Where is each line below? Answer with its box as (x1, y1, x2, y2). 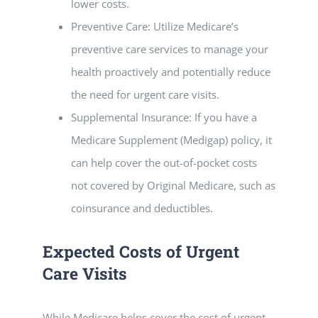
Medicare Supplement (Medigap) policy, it (71, 133, 272, 147)
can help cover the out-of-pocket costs (71, 155, 257, 170)
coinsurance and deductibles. (71, 201, 213, 215)
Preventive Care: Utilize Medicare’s (71, 19, 238, 33)
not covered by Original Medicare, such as (71, 178, 275, 192)
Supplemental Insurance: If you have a (71, 110, 257, 124)
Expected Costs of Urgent (43, 241, 239, 262)
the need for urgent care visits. (71, 87, 219, 102)
